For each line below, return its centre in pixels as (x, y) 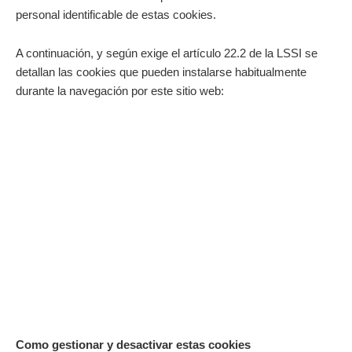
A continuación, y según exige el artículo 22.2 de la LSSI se (167, 54)
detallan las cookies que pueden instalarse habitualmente (161, 73)
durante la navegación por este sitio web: (120, 92)
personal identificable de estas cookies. (116, 15)
